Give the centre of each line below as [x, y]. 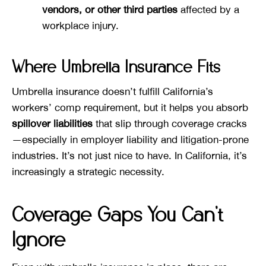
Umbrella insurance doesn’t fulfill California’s [113, 92]
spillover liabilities [52, 124]
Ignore [39, 241]
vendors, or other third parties [110, 10]
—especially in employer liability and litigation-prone [130, 140]
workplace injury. [80, 26]
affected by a [208, 10]
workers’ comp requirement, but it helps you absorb [130, 108]
